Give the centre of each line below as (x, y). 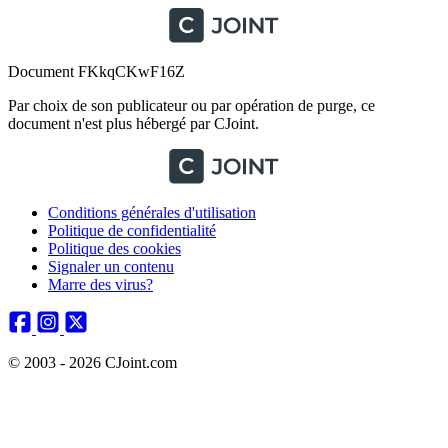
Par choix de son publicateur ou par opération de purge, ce (191, 105)
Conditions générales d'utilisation (152, 212)
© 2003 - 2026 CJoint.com (92, 362)
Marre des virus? (100, 284)
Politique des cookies (114, 248)
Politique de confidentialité (132, 230)
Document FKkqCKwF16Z (96, 71)
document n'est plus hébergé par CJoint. (133, 123)
